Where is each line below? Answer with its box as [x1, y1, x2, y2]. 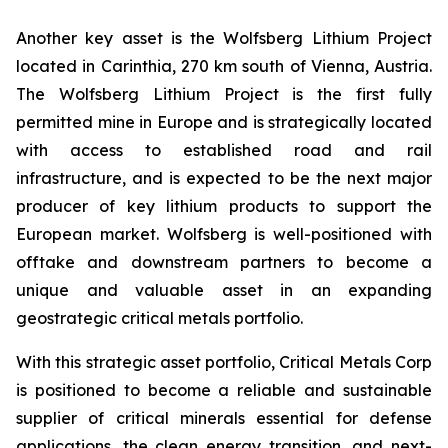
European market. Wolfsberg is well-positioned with [16, 224, 432, 245]
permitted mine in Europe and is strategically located [16, 112, 432, 133]
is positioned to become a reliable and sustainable [16, 380, 432, 401]
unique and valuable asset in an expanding [16, 280, 432, 301]
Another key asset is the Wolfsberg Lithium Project [16, 28, 432, 49]
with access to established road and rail [16, 140, 432, 161]
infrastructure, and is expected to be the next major [16, 168, 432, 189]
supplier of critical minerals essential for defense [16, 408, 432, 429]
